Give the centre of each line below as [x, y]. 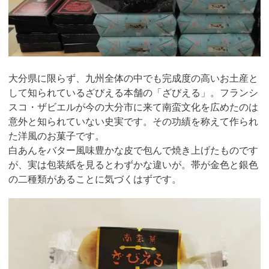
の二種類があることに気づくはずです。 [95, 179]
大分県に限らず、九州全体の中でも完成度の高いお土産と [133, 78]
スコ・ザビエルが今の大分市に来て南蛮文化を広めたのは [133, 107]
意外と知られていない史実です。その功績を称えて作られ [133, 121]
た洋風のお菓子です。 [56, 136]
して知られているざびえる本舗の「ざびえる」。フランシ [133, 92]
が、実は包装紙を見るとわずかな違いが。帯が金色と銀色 [133, 165]
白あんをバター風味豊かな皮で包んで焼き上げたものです [133, 150]
